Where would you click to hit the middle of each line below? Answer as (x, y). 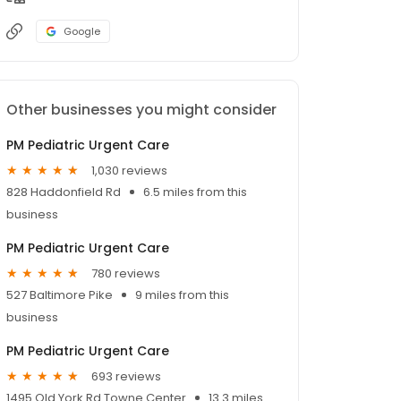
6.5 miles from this (195, 192)
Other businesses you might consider (141, 110)
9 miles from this (182, 295)
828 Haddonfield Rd (64, 192)
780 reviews (126, 273)
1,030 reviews (129, 170)
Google (82, 32)
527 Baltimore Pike (60, 295)
